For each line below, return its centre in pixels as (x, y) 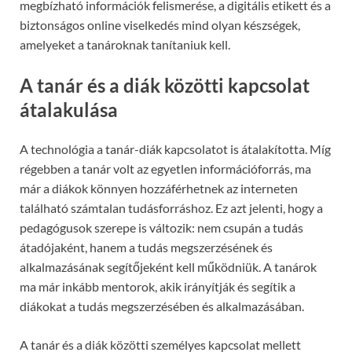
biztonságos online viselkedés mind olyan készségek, (160, 25)
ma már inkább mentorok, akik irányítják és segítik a (158, 286)
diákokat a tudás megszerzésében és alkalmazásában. (162, 306)
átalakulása (69, 110)
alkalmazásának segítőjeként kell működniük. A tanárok (168, 266)
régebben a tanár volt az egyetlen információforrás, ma (165, 168)
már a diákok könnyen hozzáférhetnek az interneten (159, 188)
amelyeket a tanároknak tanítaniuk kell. (125, 45)
